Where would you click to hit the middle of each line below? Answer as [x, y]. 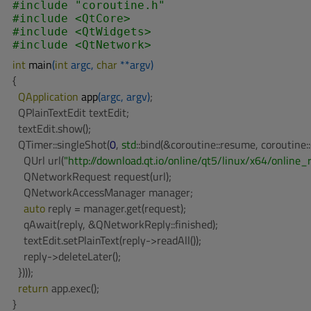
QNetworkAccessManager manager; [103, 192]
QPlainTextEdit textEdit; [71, 112]
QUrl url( [38, 160]
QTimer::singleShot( [61, 144]
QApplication [50, 96]
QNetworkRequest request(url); [92, 176]
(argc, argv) [124, 96]
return [33, 288]
